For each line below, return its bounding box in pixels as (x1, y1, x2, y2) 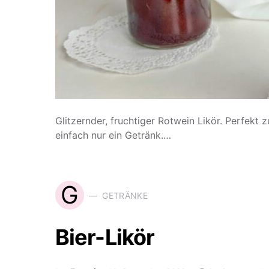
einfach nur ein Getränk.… (55, 129, 171, 141)
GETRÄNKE (102, 190, 148, 201)
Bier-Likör (55, 224, 154, 250)
